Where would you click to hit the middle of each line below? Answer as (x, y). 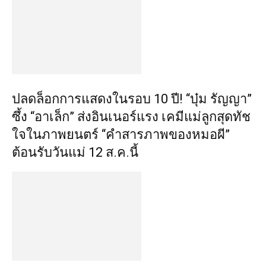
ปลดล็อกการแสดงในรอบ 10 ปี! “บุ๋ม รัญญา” (132, 99)
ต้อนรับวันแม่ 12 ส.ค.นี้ (75, 152)
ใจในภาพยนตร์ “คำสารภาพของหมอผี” (121, 134)
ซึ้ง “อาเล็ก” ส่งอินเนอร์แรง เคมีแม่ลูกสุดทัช (131, 117)
